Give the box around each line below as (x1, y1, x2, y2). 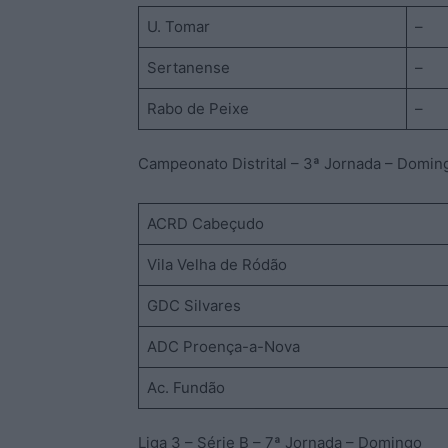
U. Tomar (146, 16, 210, 36)
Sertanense (146, 57, 230, 77)
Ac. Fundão (146, 377, 225, 397)
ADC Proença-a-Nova (146, 336, 300, 356)
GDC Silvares (146, 295, 241, 315)
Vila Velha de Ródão (146, 254, 287, 274)
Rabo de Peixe (146, 98, 249, 118)
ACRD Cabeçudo (146, 213, 264, 233)
